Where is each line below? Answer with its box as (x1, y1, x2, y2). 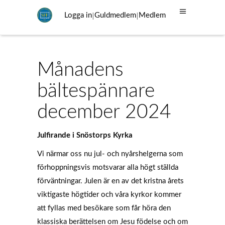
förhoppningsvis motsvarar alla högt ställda (37, 164, 178, 171)
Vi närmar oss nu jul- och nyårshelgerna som (37, 150, 183, 158)
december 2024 (37, 102, 171, 122)
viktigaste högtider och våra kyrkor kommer (37, 191, 181, 198)
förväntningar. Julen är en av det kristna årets (37, 177, 184, 185)
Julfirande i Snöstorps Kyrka (37, 132, 133, 139)
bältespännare (37, 81, 155, 101)
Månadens (37, 60, 124, 80)
